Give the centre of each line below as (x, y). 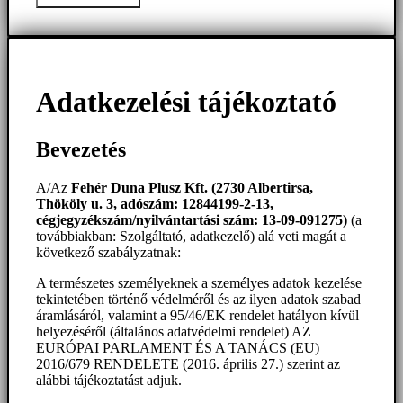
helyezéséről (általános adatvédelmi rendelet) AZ (174, 332)
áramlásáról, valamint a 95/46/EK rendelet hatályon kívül (197, 316)
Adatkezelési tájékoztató (186, 101)
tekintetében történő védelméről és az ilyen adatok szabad (198, 300)
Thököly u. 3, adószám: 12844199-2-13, (155, 204)
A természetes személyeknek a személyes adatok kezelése (199, 283)
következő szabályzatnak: (108, 253)
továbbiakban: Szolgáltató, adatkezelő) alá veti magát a (191, 237)
